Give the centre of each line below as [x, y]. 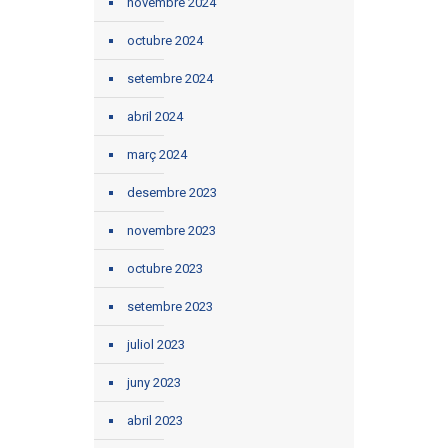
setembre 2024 [170, 78]
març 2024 [157, 154]
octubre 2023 [165, 268]
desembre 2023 [172, 192]
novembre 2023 [171, 230]
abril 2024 [155, 116]
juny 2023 [154, 382]
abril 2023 [155, 420]
